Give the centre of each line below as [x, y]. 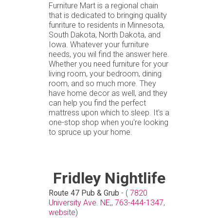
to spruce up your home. [91, 132]
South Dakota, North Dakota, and [105, 35]
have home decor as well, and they [108, 93]
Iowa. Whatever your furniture [99, 44]
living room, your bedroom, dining [105, 73]
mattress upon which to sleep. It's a [109, 112]
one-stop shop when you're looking [109, 122]
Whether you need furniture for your [109, 64]
